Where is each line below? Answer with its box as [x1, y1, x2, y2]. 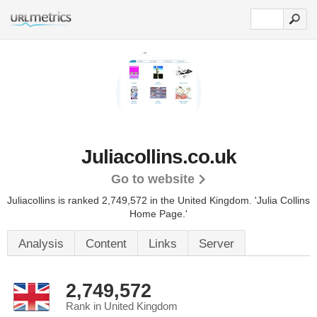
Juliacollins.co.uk [81, 146, 236, 168]
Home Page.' [129, 208, 188, 219]
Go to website [110, 172, 195, 186]
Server [199, 237, 234, 250]
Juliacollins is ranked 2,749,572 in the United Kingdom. [7, 195, 255, 206]
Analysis [18, 237, 64, 250]
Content [86, 237, 127, 250]
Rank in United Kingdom [66, 301, 178, 312]
